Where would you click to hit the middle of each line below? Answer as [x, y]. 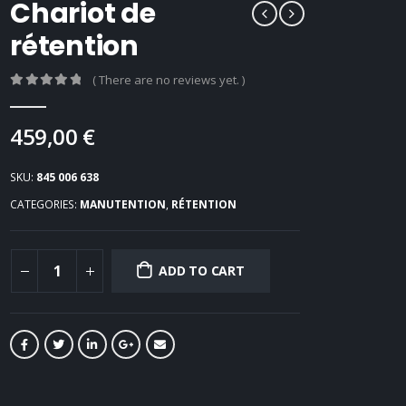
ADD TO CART [202, 270]
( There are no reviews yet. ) [168, 80]
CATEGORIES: [45, 204]
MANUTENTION [123, 204]
